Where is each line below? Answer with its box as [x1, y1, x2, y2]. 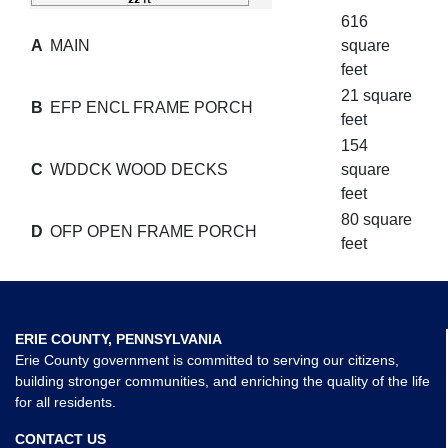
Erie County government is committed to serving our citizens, [15, 352, 399, 368]
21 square [341, 87, 412, 104]
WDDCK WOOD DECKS [50, 161, 228, 178]
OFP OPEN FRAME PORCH [50, 223, 257, 240]
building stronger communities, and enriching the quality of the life [15, 373, 430, 389]
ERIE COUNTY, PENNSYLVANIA [15, 331, 222, 347]
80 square [341, 211, 412, 228]
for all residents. [15, 394, 116, 410]
